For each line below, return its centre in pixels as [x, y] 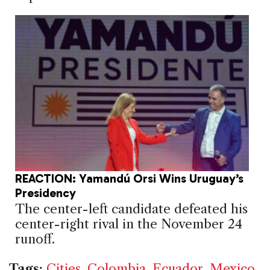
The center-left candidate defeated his [131, 209]
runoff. [35, 239]
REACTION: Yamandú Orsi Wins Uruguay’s [129, 178]
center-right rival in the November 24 [129, 224]
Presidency [46, 193]
